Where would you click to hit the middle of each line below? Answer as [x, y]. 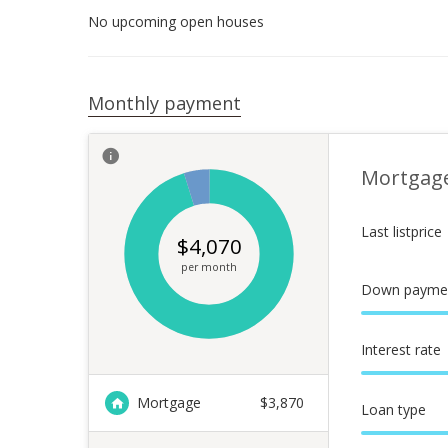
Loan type [393, 409]
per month [208, 267]
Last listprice [401, 231]
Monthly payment [164, 103]
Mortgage [169, 402]
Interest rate [401, 349]
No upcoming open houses [176, 21]
